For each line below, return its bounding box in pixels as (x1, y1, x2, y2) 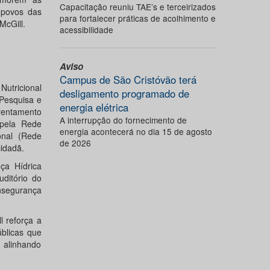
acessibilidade (59, 24, 113, 36)
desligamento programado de (59, 86, 189, 101)
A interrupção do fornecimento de (59, 114, 187, 126)
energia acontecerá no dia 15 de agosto (59, 125, 212, 137)
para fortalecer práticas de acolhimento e (59, 12, 216, 24)
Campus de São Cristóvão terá (59, 72, 196, 87)
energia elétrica (59, 100, 128, 115)
